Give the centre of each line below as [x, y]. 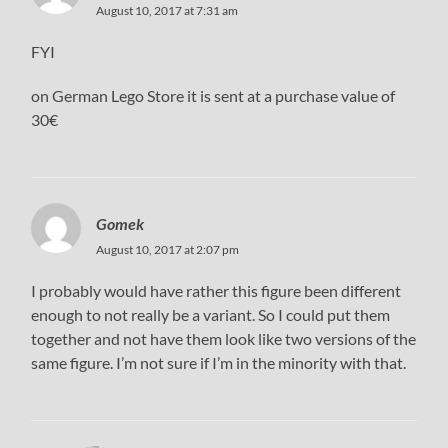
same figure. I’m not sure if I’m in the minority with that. [219, 362]
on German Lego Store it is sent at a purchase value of [213, 95]
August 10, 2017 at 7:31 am [167, 10]
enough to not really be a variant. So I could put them [211, 314]
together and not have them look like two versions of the [224, 338]
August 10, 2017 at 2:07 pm [168, 249]
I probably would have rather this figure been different [216, 290]
